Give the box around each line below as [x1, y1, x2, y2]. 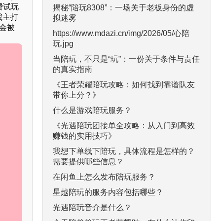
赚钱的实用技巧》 [53, 131, 116, 140]
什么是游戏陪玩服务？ [53, 106, 132, 114]
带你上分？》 [53, 90, 100, 99]
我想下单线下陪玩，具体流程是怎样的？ [53, 147, 195, 155]
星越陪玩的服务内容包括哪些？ [53, 187, 163, 196]
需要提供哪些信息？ [53, 157, 124, 166]
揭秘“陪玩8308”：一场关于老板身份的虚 [53, 3, 194, 12]
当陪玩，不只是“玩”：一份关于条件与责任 [53, 54, 200, 63]
